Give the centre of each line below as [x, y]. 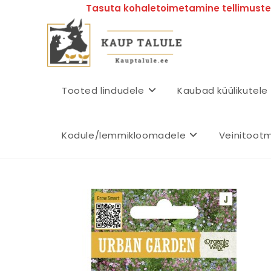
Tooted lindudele [103, 90]
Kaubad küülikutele [223, 90]
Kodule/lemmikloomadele [124, 135]
